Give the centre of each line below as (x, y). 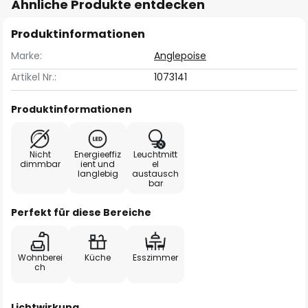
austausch (155, 174)
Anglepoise (180, 56)
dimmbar (40, 164)
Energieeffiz (98, 154)
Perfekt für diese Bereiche (81, 212)
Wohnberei (40, 257)
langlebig (98, 174)
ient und (98, 164)
